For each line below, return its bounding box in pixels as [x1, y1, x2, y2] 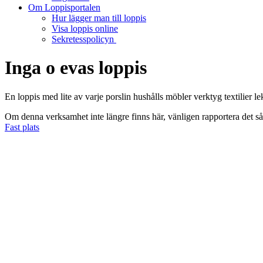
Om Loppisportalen [28, 2, 100, 12]
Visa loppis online [52, 23, 118, 33]
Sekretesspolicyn [52, 34, 116, 44]
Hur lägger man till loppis [52, 13, 146, 23]
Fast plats [5, 122, 39, 132]
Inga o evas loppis [5, 57, 147, 79]
